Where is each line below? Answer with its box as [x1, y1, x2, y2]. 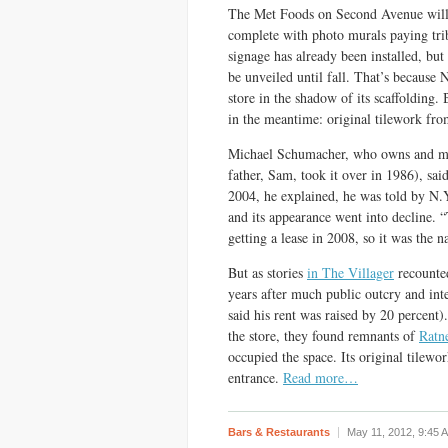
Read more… [283, 368, 358, 387]
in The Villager [307, 263, 394, 282]
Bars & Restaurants [228, 426, 330, 438]
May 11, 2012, [347, 426, 418, 438]
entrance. [228, 368, 283, 387]
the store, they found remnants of [228, 326, 419, 345]
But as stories [228, 263, 307, 282]
